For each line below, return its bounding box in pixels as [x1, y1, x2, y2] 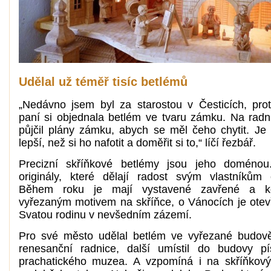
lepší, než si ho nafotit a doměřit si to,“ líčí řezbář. [18, 136, 256, 149]
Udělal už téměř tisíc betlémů [18, 74, 188, 88]
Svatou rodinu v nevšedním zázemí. [18, 209, 192, 221]
